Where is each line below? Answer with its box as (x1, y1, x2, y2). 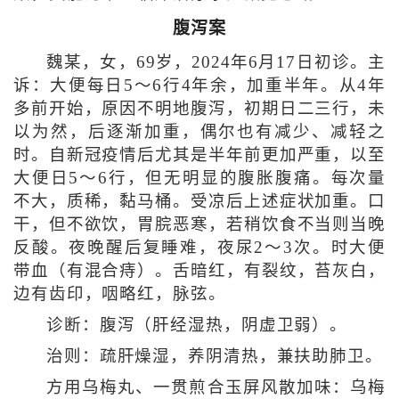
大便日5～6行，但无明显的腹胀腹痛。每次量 (12, 169, 387, 188)
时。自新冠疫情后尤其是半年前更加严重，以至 (12, 146, 387, 165)
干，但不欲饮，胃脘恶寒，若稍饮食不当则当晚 (12, 216, 387, 234)
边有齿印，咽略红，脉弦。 (12, 285, 226, 304)
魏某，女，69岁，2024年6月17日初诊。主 (45, 53, 387, 72)
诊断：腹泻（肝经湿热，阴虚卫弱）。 (45, 316, 348, 335)
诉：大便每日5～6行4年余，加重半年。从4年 (12, 77, 387, 95)
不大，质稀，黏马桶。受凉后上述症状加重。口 (12, 192, 387, 211)
